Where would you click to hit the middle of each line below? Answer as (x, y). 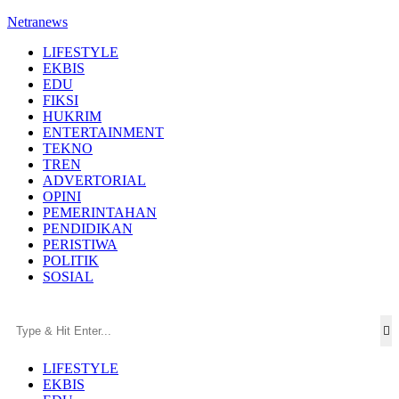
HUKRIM (72, 116)
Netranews (37, 22)
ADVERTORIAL (94, 180)
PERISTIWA (80, 244)
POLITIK (71, 261)
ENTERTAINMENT (103, 132)
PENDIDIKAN (88, 228)
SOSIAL (68, 277)
